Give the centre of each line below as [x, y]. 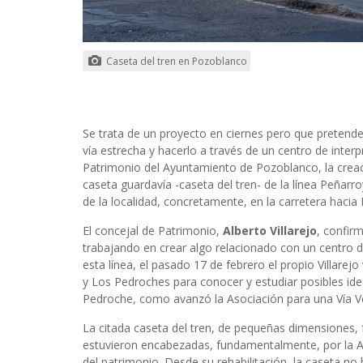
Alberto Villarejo [270, 230]
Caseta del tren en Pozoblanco [176, 61]
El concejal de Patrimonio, [153, 230]
